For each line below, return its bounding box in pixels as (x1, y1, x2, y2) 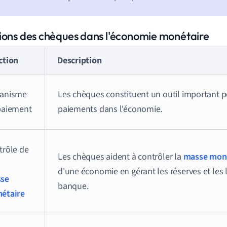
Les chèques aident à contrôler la (58, 150, 183, 163)
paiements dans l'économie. (58, 103, 163, 116)
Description (57, 54, 102, 67)
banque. (58, 180, 89, 193)
